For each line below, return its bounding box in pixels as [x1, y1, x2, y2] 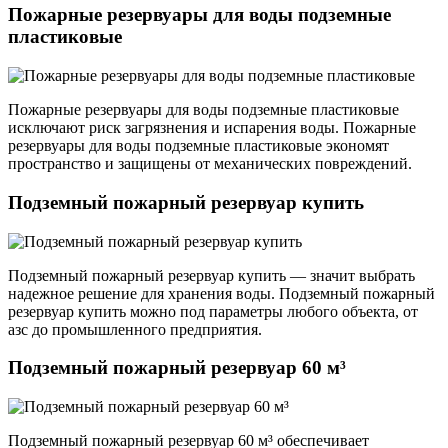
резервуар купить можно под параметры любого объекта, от [8, 302, 418, 320]
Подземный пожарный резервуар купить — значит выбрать [8, 266, 415, 284]
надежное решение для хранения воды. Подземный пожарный [8, 284, 435, 302]
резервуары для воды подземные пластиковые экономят [8, 137, 389, 155]
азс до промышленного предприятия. [8, 320, 262, 338]
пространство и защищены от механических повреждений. [8, 155, 412, 173]
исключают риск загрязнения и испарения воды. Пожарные [8, 119, 416, 137]
